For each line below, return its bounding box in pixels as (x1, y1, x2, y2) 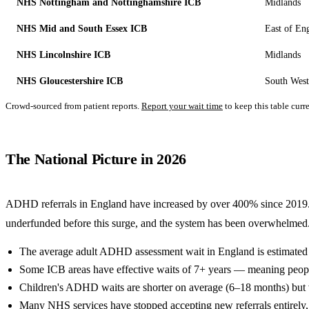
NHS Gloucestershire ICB (17, 75, 123, 86)
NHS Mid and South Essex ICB (17, 23, 147, 34)
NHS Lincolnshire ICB (17, 49, 110, 60)
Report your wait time (141, 101, 223, 111)
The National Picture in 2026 (6, 151, 186, 168)
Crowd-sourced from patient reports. (6, 101, 139, 111)
